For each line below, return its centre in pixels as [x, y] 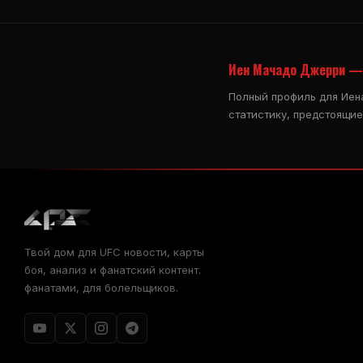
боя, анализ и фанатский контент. [113, 269]
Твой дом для [62, 252]
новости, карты [162, 252]
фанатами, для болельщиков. [101, 287]
